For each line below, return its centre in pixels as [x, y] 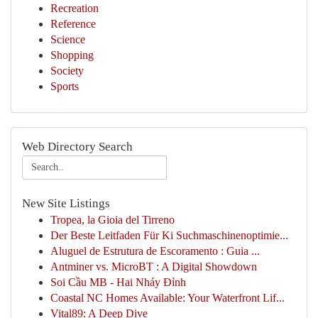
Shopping [72, 55]
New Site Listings [66, 203]
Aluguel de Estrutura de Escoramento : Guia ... [155, 251]
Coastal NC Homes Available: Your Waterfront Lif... [168, 298]
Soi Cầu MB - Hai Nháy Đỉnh [118, 282]
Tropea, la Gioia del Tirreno [113, 220]
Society [67, 71]
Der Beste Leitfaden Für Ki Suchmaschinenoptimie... [169, 235]
